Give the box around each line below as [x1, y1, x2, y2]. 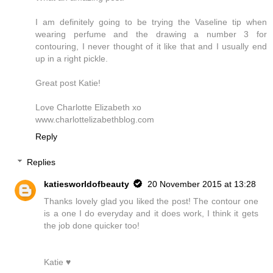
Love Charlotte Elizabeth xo [35, 102, 141, 113]
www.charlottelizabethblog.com [35, 115, 154, 125]
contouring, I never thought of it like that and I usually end [35, 41, 267, 52]
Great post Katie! [35, 78, 101, 88]
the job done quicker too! [44, 220, 140, 230]
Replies [27, 157, 56, 167]
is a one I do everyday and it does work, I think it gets [44, 208, 258, 218]
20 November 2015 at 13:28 [147, 179, 257, 189]
